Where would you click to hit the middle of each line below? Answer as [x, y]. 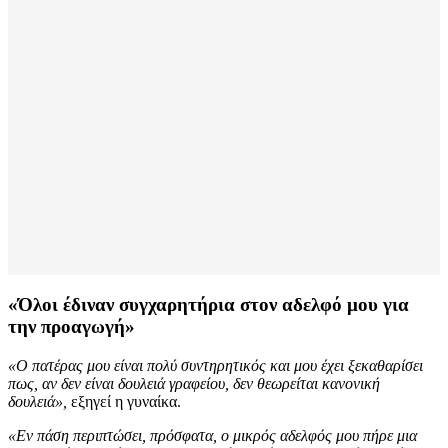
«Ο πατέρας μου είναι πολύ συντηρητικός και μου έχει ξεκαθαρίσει [215, 365]
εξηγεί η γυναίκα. [124, 401]
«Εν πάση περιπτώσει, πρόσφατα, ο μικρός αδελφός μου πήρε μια [212, 435]
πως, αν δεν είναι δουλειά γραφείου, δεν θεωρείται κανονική [194, 383]
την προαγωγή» [71, 326]
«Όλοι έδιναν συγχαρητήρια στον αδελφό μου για [208, 304]
